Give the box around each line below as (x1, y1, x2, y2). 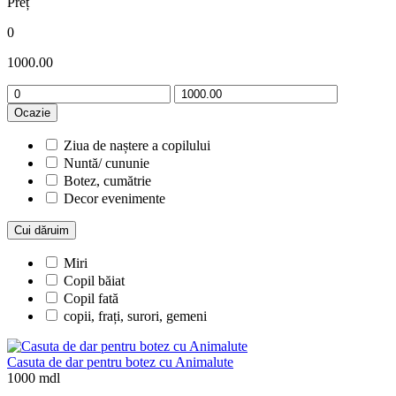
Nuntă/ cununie (64, 155, 149, 171)
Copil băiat (64, 272, 125, 288)
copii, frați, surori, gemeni (64, 308, 207, 324)
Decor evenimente (64, 190, 165, 206)
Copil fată (64, 290, 118, 306)
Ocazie (14, 105, 50, 119)
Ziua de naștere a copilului (64, 137, 210, 153)
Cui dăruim (14, 223, 69, 237)
